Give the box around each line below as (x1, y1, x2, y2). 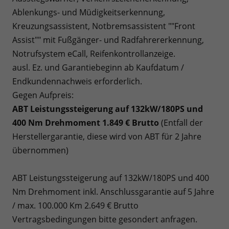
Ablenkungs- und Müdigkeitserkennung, (12, 6, 165, 18)
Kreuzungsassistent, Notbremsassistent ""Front (12, 20, 195, 32)
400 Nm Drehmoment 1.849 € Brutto (12, 117, 159, 128)
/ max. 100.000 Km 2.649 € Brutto (12, 199, 139, 211)
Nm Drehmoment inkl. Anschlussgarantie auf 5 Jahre (12, 186, 214, 197)
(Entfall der (159, 117, 203, 128)
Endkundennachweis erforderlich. (12, 75, 142, 87)
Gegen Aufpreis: (12, 89, 74, 101)
